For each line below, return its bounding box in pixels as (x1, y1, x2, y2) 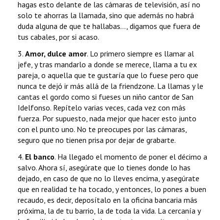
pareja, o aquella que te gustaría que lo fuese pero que (18, 70, 198, 81)
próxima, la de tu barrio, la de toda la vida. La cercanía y (18, 206, 200, 216)
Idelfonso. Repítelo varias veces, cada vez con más (18, 103, 186, 113)
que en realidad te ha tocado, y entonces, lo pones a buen (18, 184, 206, 194)
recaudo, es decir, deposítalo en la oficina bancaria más (18, 195, 197, 205)
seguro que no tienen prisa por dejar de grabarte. (18, 135, 176, 145)
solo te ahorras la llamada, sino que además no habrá (18, 10, 194, 21)
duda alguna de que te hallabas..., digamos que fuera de (18, 21, 200, 31)
